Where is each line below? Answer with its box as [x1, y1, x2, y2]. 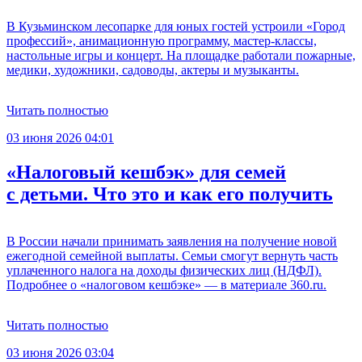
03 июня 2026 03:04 [6, 345, 114, 360]
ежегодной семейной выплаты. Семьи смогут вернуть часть [6, 248, 338, 263]
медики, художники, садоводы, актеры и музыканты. [6, 62, 299, 77]
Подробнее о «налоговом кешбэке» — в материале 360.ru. [6, 277, 326, 292]
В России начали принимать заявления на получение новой [6, 234, 337, 248]
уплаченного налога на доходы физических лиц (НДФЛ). [6, 263, 322, 277]
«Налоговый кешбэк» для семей [6, 161, 286, 183]
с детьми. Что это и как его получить [6, 183, 333, 204]
